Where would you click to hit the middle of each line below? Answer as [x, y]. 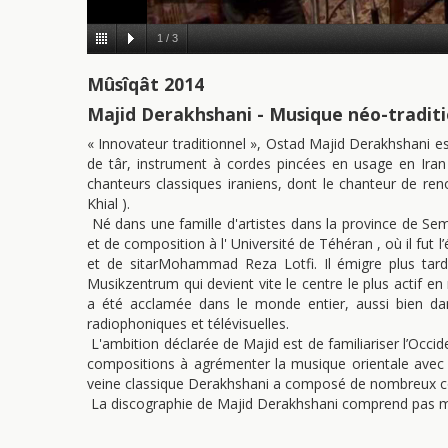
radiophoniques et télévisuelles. [190, 323]
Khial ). [108, 203]
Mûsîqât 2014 [145, 84]
